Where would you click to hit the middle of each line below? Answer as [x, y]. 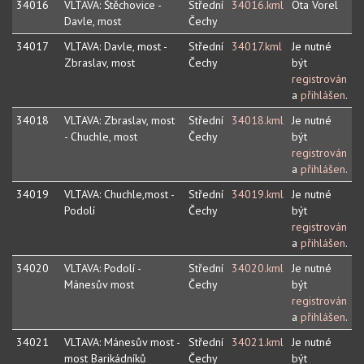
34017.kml [257, 47]
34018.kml [258, 121]
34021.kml [258, 342]
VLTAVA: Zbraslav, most [119, 121]
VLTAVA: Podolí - [103, 269]
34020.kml [258, 269]
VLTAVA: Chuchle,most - [119, 195]
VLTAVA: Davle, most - [116, 47]
